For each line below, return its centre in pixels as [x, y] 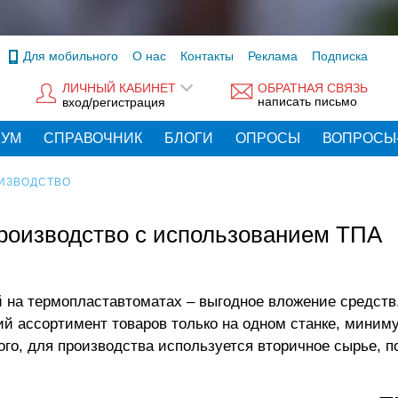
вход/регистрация [114, 102]
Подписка [340, 56]
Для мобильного [71, 56]
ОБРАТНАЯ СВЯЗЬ [313, 88]
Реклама [273, 56]
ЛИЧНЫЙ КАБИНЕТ [119, 88]
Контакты [207, 56]
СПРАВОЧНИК [93, 138]
